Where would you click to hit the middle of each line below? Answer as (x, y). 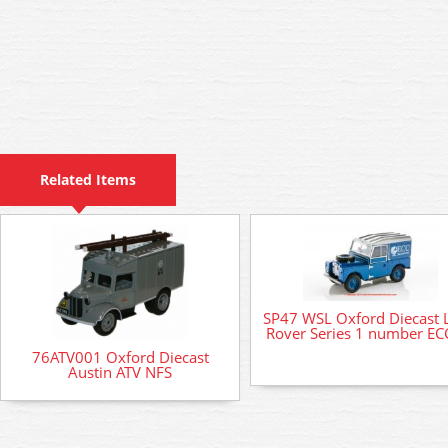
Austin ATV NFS (120, 372)
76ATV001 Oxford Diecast (120, 357)
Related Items (88, 179)
